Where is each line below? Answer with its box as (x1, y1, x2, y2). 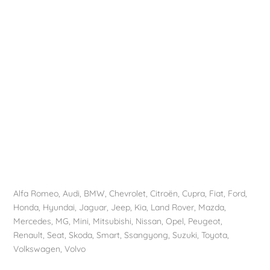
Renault (13, 229, 43, 240)
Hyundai (43, 201, 75, 213)
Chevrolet (109, 187, 146, 199)
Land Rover (151, 201, 195, 213)
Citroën (150, 187, 178, 199)
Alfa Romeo (13, 187, 59, 199)
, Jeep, (107, 201, 135, 213)
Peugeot (188, 215, 221, 227)
